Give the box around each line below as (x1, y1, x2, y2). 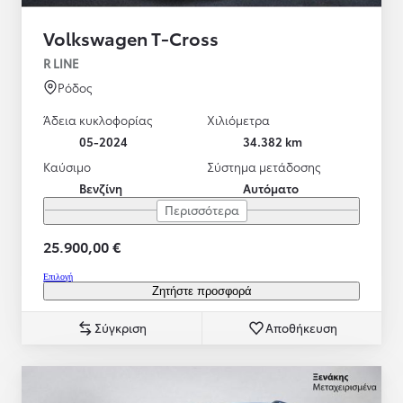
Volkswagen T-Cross (43, 24, 219, 50)
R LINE (43, 54, 79, 71)
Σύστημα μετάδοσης (207, 157, 321, 175)
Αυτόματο (243, 179, 299, 196)
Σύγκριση (94, 318, 147, 336)
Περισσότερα (164, 201, 239, 218)
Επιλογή (43, 271, 73, 282)
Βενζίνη (79, 179, 122, 196)
